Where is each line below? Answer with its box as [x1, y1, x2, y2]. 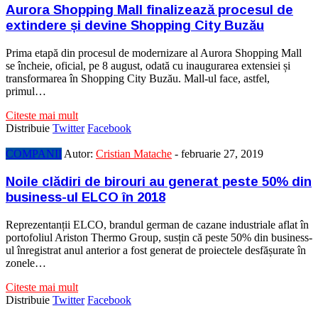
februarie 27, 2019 [181, 148, 263, 160]
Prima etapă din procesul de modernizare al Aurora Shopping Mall [6, 47, 302, 60]
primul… [6, 85, 46, 98]
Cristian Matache [96, 148, 172, 160]
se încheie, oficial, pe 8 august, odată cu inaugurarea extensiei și [6, 60, 290, 72]
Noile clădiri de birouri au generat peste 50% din [6, 173, 312, 189]
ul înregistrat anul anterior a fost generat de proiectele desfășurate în [6, 243, 306, 256]
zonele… [6, 256, 46, 269]
